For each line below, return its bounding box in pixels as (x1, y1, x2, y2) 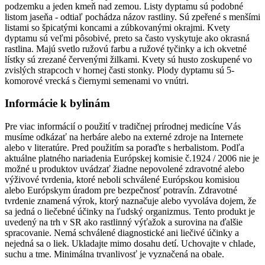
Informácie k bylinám (5, 97, 110, 110)
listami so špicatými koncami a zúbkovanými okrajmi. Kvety (5, 22, 230, 33)
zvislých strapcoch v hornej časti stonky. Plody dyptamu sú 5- (5, 64, 234, 75)
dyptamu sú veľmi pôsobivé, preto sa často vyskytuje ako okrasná (5, 33, 250, 43)
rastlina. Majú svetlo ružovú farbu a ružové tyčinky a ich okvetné (5, 43, 247, 54)
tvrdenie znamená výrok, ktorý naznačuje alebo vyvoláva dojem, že (5, 196, 256, 206)
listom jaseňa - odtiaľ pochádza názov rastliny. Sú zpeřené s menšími (5, 11, 260, 22)
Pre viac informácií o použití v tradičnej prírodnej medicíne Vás (5, 121, 241, 132)
